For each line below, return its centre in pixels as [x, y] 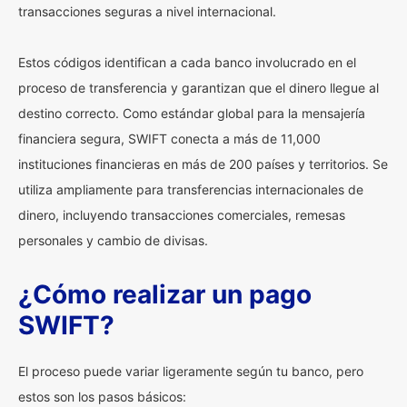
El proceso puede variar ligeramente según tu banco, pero [191, 371]
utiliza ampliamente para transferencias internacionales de [191, 189]
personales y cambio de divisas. [113, 240]
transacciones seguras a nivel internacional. [147, 11]
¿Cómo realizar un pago [165, 294]
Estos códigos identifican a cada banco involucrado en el [187, 62]
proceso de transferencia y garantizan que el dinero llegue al [199, 88]
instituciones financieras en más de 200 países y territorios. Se [203, 164]
